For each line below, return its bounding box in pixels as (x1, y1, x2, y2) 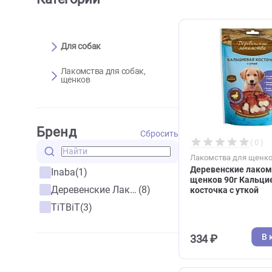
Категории (40, 21, 111, 38)
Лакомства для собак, (67, 103, 162, 115)
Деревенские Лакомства (144, 234, 152, 248)
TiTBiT (56, 254, 89, 267)
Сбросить (155, 173, 199, 185)
